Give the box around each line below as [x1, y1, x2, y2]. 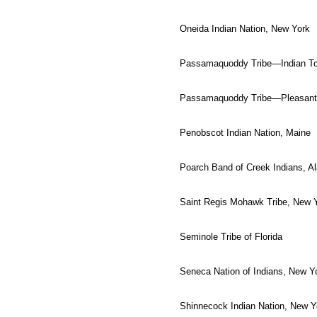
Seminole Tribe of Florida [180, 231, 282, 242]
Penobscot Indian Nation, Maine [180, 127, 311, 138]
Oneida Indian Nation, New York [180, 23, 310, 34]
